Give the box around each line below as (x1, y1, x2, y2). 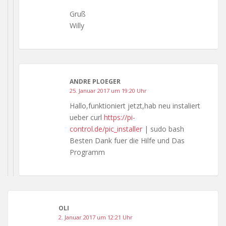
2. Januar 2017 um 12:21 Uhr (59, 213, 133, 221)
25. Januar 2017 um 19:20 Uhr (70, 86, 147, 94)
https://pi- (104, 112, 135, 122)
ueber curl (70, 112, 104, 122)
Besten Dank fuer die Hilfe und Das (70, 135, 185, 145)
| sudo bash (142, 124, 184, 134)
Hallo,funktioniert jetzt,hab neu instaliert (70, 100, 200, 110)
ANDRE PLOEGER (70, 77, 121, 86)
